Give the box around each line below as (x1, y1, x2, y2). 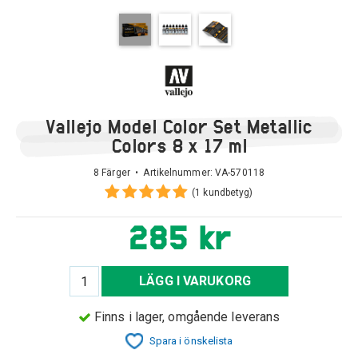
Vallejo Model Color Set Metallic (46, 114, 312, 138)
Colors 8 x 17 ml (110, 133, 248, 157)
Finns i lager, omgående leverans (93, 308, 280, 324)
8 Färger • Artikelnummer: (93, 167, 215, 178)
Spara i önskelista (149, 335, 233, 348)
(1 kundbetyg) (192, 187, 253, 198)
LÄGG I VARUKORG (139, 273, 251, 288)
